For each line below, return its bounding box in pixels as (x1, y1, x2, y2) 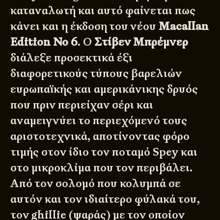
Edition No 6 (10, 34, 78, 49)
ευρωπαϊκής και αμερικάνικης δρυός (10, 82, 198, 96)
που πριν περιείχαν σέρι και (10, 97, 154, 112)
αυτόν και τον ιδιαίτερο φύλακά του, (10, 192, 200, 206)
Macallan (159, 19, 209, 33)
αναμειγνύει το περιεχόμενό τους (10, 113, 188, 128)
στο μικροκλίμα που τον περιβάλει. (10, 160, 193, 175)
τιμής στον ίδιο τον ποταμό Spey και (10, 144, 198, 159)
